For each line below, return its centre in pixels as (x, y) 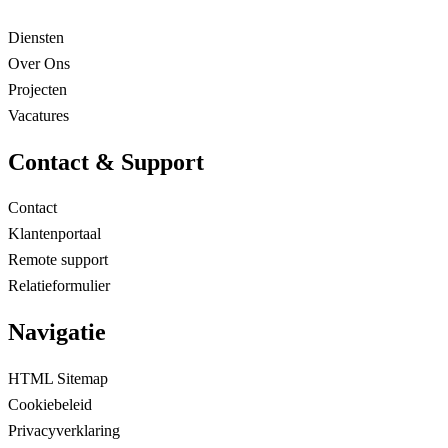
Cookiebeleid (50, 405)
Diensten (36, 37)
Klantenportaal (54, 234)
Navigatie (57, 332)
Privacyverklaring (64, 431)
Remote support (58, 260)
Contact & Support (106, 161)
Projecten (37, 89)
